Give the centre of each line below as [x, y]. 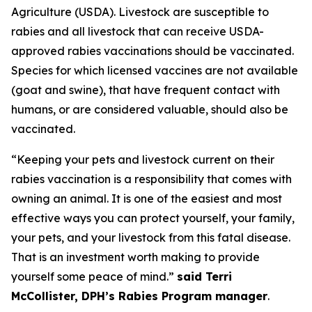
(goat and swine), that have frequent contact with [146, 90]
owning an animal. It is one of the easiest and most [147, 198]
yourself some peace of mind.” [94, 276]
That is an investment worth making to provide [135, 257]
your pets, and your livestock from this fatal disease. [151, 237]
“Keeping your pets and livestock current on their [143, 159]
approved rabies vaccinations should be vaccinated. [153, 51]
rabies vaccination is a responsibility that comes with [151, 179]
